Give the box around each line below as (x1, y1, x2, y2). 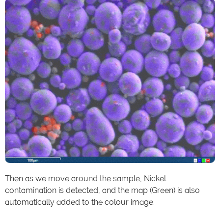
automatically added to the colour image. (5, 197, 155, 207)
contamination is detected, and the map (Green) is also (5, 185, 200, 195)
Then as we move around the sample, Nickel (5, 173, 166, 183)
